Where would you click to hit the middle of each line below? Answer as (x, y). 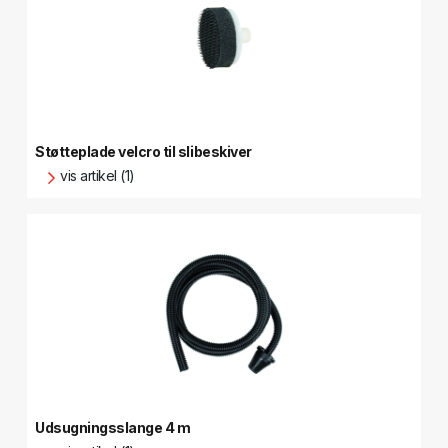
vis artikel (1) (97, 175)
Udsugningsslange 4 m (113, 427)
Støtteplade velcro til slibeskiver (143, 151)
